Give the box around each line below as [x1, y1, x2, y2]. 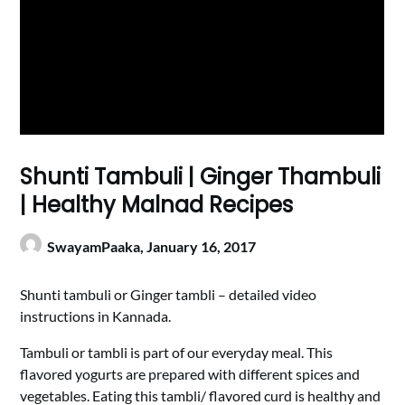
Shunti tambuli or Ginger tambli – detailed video [20, 286, 317, 303]
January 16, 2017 [146, 238, 257, 255]
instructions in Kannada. [20, 307, 172, 325]
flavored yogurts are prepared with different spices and [20, 365, 361, 382]
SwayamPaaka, [47, 238, 147, 255]
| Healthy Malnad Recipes [20, 190, 294, 220]
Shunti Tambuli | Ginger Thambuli [20, 162, 381, 192]
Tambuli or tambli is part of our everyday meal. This [20, 344, 334, 361]
